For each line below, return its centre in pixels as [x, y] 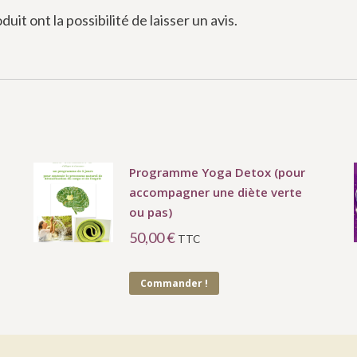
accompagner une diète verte [215, 192]
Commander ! [174, 283]
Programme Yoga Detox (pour [217, 172]
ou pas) [150, 212]
